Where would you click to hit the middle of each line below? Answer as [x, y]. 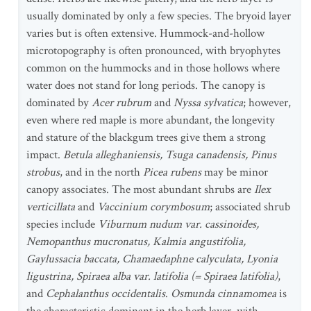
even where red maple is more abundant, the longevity [151, 120]
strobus [43, 172]
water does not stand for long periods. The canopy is [146, 85]
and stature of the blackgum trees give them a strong [146, 137]
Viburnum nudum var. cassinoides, [178, 224]
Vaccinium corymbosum [153, 207]
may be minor [235, 172]
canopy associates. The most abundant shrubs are [140, 190]
